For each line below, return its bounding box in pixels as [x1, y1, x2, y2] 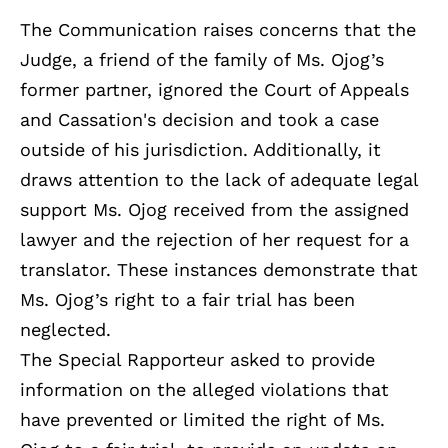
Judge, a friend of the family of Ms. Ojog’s [20, 48, 384, 70]
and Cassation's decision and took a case [20, 108, 379, 130]
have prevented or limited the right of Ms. [20, 408, 385, 430]
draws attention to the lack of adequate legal [20, 168, 418, 190]
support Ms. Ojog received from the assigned [20, 198, 409, 220]
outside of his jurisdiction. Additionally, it [20, 138, 381, 160]
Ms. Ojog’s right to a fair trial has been [20, 288, 355, 310]
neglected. [20, 318, 111, 340]
